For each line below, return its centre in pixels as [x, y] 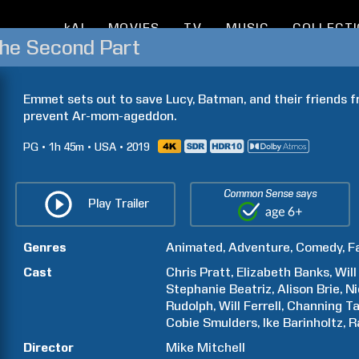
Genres [45, 247]
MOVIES [134, 28]
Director [48, 347]
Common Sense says [270, 194]
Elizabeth [264, 272]
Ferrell [263, 306]
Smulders [230, 323]
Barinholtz [313, 323]
